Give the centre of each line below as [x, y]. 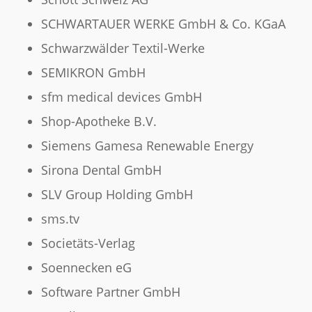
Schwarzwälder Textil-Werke [123, 48]
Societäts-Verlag [88, 243]
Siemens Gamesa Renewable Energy [147, 146]
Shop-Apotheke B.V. [99, 122]
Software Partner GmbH [110, 292]
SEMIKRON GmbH [93, 73]
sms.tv [60, 219]
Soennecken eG [86, 268]
